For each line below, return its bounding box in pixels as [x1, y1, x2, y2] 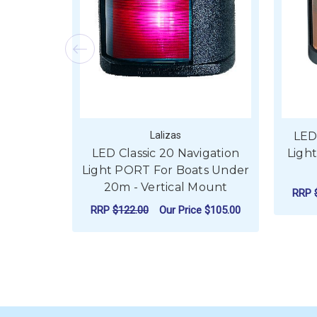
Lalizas [150, 129, 181, 142]
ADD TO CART [131, 232, 200, 246]
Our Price [159, 203, 204, 217]
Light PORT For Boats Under [81, 163, 250, 178]
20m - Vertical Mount [103, 180, 228, 195]
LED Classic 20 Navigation [91, 146, 240, 161]
